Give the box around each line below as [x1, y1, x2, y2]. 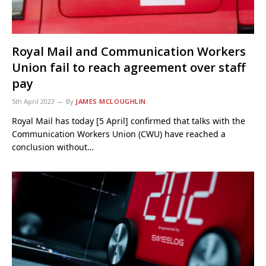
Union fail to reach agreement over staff [12, 59, 245, 75]
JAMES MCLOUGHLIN [75, 97, 146, 106]
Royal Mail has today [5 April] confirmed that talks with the [12, 115, 245, 126]
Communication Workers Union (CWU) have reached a [12, 128, 226, 140]
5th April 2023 [12, 97, 55, 106]
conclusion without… [12, 141, 94, 153]
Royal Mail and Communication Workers [12, 43, 246, 59]
